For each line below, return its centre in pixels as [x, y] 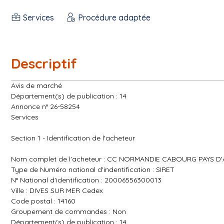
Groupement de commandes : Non [68, 211]
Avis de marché [36, 85]
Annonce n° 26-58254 [45, 106]
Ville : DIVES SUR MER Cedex [57, 190]
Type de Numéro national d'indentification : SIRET [93, 169]
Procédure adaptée [114, 17]
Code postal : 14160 [43, 201]
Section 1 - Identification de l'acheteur [73, 138]
